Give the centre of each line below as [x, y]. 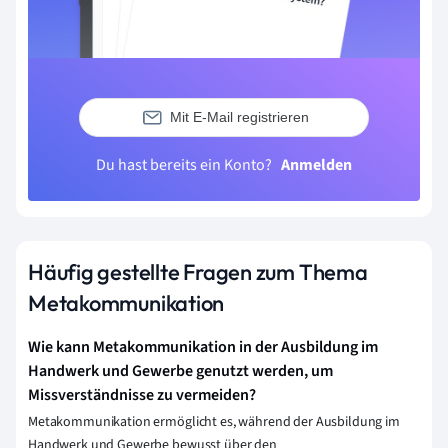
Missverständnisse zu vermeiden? [142, 394]
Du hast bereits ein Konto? [185, 164]
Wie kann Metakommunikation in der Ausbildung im [203, 346]
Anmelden [316, 164]
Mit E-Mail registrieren [239, 117]
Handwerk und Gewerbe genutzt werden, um [180, 370]
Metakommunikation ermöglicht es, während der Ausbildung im [214, 421]
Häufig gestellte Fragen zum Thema [198, 271]
